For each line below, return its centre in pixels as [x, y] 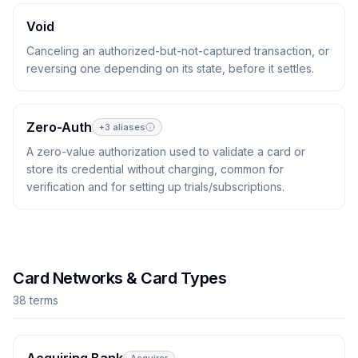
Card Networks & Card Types [119, 278]
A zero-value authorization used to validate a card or [166, 151]
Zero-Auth [59, 127]
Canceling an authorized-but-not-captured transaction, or [178, 51]
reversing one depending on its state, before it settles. [170, 68]
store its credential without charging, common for [155, 169]
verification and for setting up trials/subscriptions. [155, 187]
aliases [128, 127]
